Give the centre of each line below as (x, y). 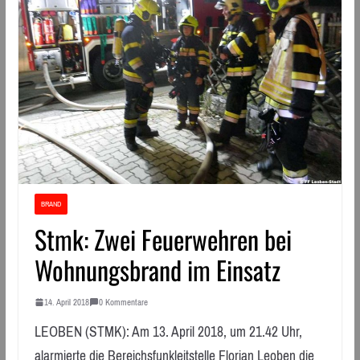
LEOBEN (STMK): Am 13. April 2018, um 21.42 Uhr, (168, 331)
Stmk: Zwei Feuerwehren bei (163, 239)
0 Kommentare (123, 302)
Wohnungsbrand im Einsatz (157, 269)
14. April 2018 (66, 302)
